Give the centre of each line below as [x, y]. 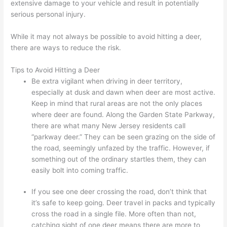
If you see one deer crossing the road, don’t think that [119, 192]
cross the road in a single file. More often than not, [114, 214]
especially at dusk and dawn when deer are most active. [124, 92]
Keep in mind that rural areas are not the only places [117, 103]
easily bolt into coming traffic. [80, 170]
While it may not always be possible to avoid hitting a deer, [106, 36]
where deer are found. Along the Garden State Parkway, [123, 114]
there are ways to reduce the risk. [66, 47]
